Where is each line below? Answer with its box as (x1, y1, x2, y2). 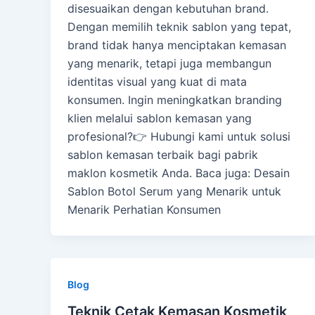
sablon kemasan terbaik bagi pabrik (67, 148, 258, 162)
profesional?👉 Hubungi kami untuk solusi (67, 129, 290, 144)
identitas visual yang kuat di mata (67, 75, 247, 89)
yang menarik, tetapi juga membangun (67, 56, 271, 71)
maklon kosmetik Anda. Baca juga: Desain (67, 166, 290, 181)
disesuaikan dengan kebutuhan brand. (67, 1, 269, 16)
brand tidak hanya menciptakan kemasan (67, 38, 286, 53)
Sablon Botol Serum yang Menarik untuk (67, 184, 281, 199)
